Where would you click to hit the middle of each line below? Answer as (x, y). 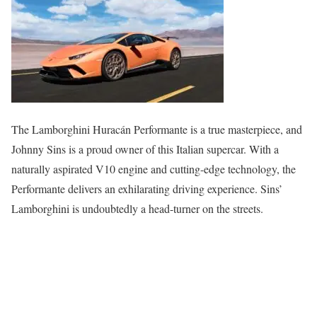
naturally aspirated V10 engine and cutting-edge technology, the (154, 168)
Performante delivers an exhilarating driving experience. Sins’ (147, 188)
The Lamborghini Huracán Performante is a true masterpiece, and (157, 129)
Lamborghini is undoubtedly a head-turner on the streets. (137, 208)
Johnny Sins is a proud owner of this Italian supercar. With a (145, 149)
